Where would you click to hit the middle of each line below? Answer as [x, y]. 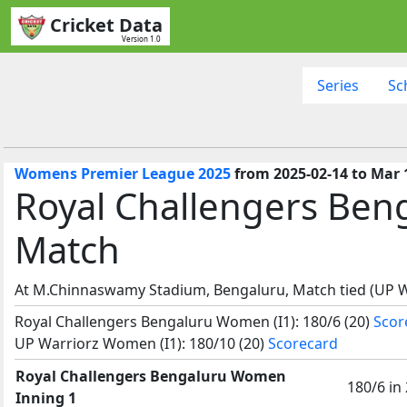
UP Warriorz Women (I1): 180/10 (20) [141, 343]
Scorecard [303, 343]
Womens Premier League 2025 [123, 173]
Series [338, 85]
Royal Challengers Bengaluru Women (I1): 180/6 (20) [194, 321]
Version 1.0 [141, 38]
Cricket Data [106, 25]
